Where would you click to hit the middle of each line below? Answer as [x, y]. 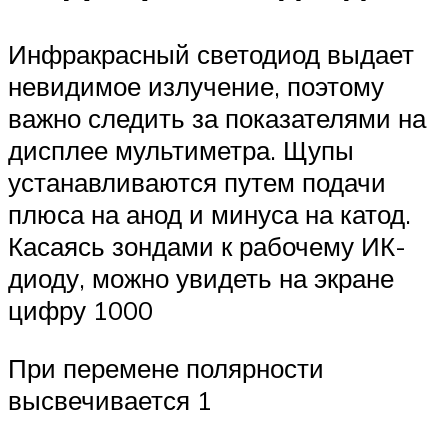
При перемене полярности [166, 367]
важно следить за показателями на [217, 118]
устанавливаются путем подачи [197, 182]
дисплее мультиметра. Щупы [181, 150]
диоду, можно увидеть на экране [201, 278]
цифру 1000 [80, 310]
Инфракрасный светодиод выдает [211, 54]
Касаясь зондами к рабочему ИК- [207, 246]
